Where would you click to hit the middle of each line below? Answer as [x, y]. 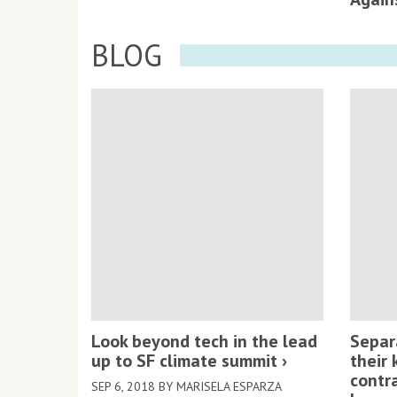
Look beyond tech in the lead [204, 341]
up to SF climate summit [184, 361]
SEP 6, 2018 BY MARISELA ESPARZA [187, 386]
